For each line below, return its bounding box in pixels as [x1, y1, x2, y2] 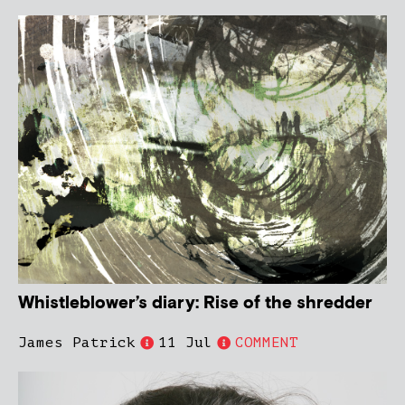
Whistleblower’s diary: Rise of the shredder [18, 292, 372, 316]
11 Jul [158, 334, 212, 352]
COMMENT [235, 334, 298, 352]
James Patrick [18, 334, 136, 352]
